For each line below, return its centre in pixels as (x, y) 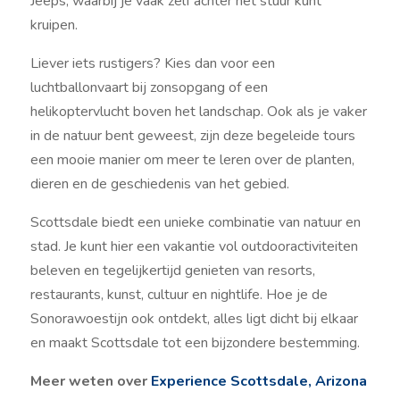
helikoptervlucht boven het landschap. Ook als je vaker (198, 111)
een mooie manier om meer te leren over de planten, (192, 159)
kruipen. (54, 25)
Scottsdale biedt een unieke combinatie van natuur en (195, 222)
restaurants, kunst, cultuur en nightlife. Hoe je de (179, 294)
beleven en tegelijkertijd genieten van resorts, (172, 270)
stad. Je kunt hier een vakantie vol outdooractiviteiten (194, 246)
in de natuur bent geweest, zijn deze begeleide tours (192, 135)
